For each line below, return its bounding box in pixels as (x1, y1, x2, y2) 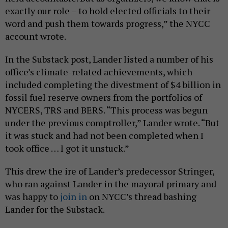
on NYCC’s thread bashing (87, 190, 196, 203)
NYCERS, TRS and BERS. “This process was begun (5, 104, 208, 117)
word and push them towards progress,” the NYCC (5, 17, 210, 30)
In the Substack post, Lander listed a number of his (5, 53, 213, 66)
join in (60, 190, 87, 203)
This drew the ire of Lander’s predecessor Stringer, (5, 165, 214, 178)
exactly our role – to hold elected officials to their (5, 5, 210, 17)
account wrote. (5, 30, 66, 43)
